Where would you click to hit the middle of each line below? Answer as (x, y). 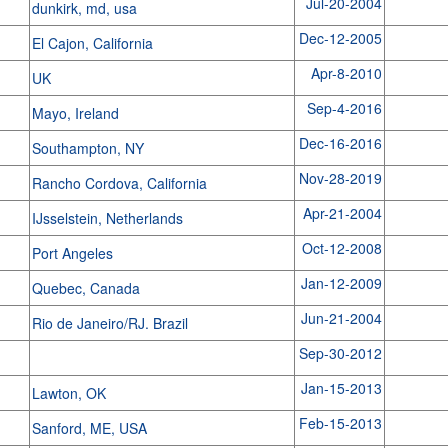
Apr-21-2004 (342, 213)
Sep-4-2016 (344, 108)
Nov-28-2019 (340, 178)
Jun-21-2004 (341, 318)
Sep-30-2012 (340, 353)
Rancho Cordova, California (121, 183)
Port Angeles (74, 253)
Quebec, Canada (87, 288)
